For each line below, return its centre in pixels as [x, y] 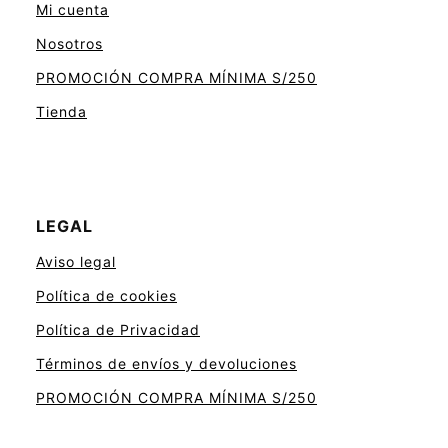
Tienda [61, 112]
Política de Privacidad [118, 330]
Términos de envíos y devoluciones [166, 364]
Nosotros [69, 44]
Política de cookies [106, 296]
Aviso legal [76, 262]
